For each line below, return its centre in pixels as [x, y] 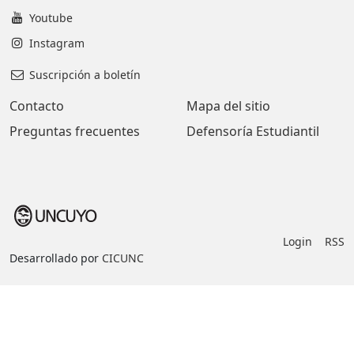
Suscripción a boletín [85, 75]
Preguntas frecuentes [75, 132]
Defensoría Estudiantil [253, 132]
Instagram [56, 43]
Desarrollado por [56, 258]
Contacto [37, 106]
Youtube [51, 18]
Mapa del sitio [228, 106]
